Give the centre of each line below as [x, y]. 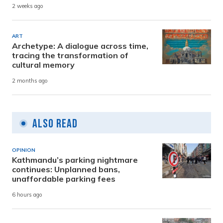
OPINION [24, 150]
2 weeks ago [28, 6]
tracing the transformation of [70, 55]
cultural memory [43, 64]
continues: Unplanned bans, [66, 169]
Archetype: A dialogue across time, [80, 46]
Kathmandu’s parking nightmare [75, 160]
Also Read [55, 123]
